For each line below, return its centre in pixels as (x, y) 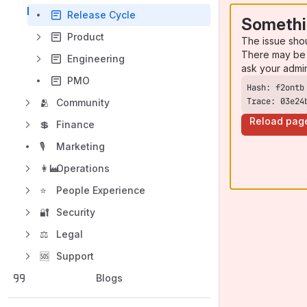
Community (83, 102)
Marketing (81, 146)
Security (76, 212)
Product (86, 37)
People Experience (101, 190)
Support (75, 256)
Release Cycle (101, 15)
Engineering (96, 59)
